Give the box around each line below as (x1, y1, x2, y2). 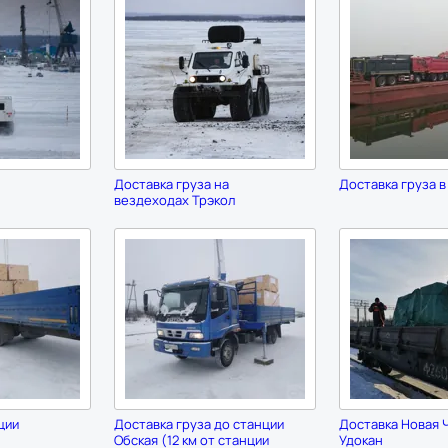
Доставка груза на (113, 175, 229, 193)
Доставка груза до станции (113, 415, 284, 433)
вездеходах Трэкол (113, 191, 235, 209)
